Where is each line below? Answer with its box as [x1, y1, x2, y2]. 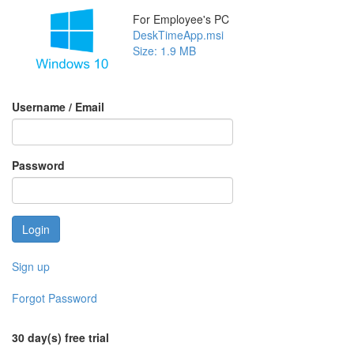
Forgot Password [12, 290, 97, 306]
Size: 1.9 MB [133, 43, 196, 58]
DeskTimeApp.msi [133, 27, 224, 43]
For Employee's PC [133, 11, 229, 27]
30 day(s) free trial [12, 330, 109, 345]
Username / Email [12, 99, 104, 115]
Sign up [12, 258, 50, 274]
